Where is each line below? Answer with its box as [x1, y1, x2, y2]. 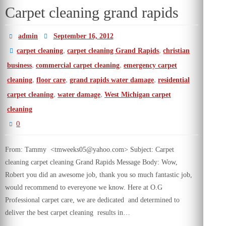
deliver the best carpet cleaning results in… [5, 209, 130, 216]
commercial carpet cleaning [36, 62, 120, 69]
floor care [36, 76, 66, 84]
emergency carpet [124, 62, 177, 69]
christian [163, 47, 190, 54]
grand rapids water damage [70, 76, 154, 84]
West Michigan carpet [104, 91, 171, 98]
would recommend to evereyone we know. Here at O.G [5, 184, 162, 191]
